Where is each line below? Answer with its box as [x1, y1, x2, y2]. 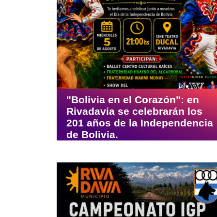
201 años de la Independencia [66, 117, 213, 129]
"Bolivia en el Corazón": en [66, 94, 199, 106]
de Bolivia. [66, 129, 118, 140]
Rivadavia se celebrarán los [66, 106, 202, 117]
